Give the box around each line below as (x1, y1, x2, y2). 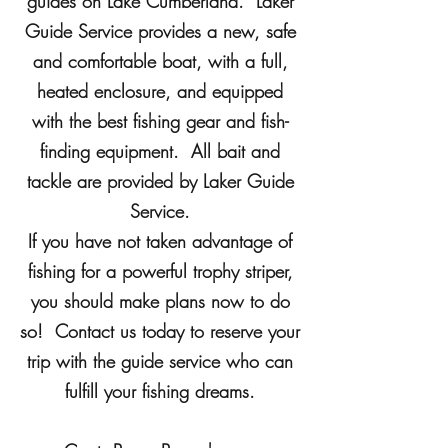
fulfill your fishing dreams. (65, 379, 255, 403)
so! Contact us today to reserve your (20, 319, 300, 343)
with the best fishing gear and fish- (32, 109, 288, 133)
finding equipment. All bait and (40, 139, 280, 163)
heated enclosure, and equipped (37, 79, 283, 103)
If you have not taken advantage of (28, 229, 292, 253)
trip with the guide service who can (27, 349, 293, 373)
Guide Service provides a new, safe (24, 19, 296, 43)
